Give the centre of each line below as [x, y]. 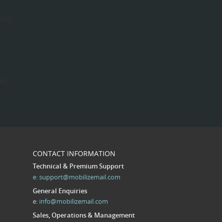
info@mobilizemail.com [74, 201]
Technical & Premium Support [78, 166]
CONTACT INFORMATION [74, 153]
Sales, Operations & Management [84, 215]
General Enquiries [60, 191]
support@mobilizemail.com [80, 177]
